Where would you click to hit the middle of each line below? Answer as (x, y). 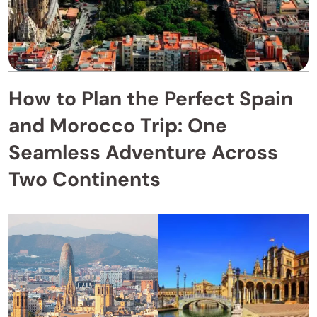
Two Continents (85, 179)
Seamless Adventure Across (143, 152)
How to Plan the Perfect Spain (151, 99)
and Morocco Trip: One (118, 126)
